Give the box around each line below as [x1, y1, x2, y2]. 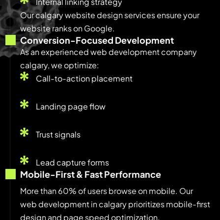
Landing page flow [35, 101, 106, 111]
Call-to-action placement [35, 73, 133, 83]
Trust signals [35, 129, 81, 139]
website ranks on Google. [20, 23, 115, 33]
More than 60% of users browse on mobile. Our [20, 185, 193, 196]
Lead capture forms [35, 157, 109, 167]
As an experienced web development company [20, 46, 197, 57]
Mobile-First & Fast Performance [20, 168, 161, 180]
